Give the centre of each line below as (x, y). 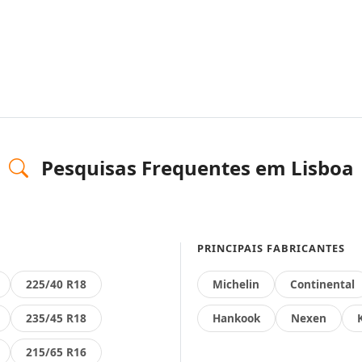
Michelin (236, 284)
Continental (322, 284)
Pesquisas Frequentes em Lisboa (195, 168)
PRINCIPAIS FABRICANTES (271, 248)
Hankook (236, 318)
